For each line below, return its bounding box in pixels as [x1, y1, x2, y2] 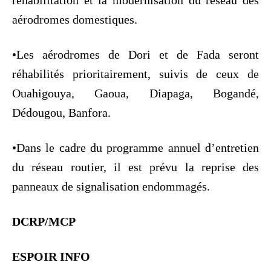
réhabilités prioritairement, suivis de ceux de [12, 67, 259, 80]
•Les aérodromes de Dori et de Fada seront [12, 47, 259, 61]
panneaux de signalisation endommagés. [12, 179, 210, 193]
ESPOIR [12, 249, 57, 263]
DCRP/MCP [12, 214, 76, 228]
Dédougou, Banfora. [12, 105, 111, 119]
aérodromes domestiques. [12, 12, 137, 26]
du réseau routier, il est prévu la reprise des [12, 160, 259, 174]
